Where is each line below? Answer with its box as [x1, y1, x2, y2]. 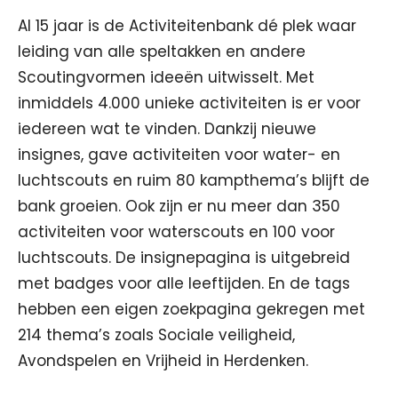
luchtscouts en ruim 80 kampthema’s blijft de [18, 170, 370, 191]
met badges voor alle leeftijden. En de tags [18, 273, 350, 294]
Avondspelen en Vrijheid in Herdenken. [18, 350, 308, 371]
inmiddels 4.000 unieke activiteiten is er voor [18, 92, 361, 114]
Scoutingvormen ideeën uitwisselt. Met [18, 67, 314, 88]
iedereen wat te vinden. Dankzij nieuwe [18, 118, 316, 139]
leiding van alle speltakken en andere [18, 41, 306, 62]
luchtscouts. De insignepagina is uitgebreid [18, 247, 350, 268]
